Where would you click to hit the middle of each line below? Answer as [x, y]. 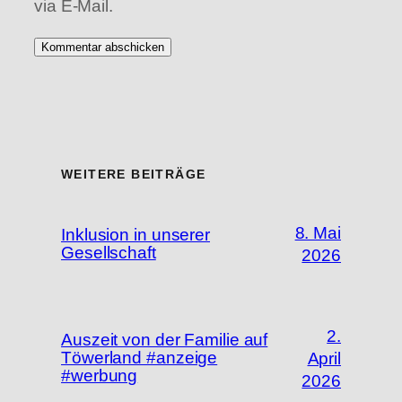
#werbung [100, 376]
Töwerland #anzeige [140, 358]
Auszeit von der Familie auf [165, 340]
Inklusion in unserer [135, 235]
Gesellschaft [109, 253]
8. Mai [318, 233]
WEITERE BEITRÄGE [134, 175]
